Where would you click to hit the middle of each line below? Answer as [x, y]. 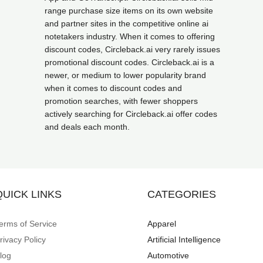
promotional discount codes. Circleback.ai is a [129, 62]
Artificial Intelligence [184, 240]
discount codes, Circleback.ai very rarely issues [132, 49]
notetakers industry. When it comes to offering [130, 36]
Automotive [168, 255]
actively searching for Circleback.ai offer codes [131, 114]
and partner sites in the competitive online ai [127, 23]
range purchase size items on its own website [129, 11]
